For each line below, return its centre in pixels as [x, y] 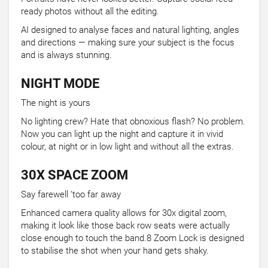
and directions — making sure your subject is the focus [128, 43]
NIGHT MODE [60, 84]
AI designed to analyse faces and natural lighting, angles [130, 30]
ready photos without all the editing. [90, 12]
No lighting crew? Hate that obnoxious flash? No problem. [133, 122]
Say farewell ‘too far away [71, 195]
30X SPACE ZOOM [74, 175]
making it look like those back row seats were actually [125, 226]
